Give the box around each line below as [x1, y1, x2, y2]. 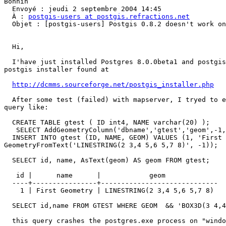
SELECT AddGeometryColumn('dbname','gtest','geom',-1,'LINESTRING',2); [4, 126, 16, 134]
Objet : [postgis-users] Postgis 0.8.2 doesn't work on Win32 [4, 20, 12, 28]
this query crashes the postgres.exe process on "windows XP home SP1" [4, 217, 12, 225]
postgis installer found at [4, 66, 109, 74]
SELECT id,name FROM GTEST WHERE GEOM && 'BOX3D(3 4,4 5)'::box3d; [4, 202, 12, 210]
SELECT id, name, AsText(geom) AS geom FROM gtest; [4, 156, 12, 164]
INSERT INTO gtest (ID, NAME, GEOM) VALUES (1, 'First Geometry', [4, 134, 12, 142]
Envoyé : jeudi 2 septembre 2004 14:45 [4, 5, 12, 13]
